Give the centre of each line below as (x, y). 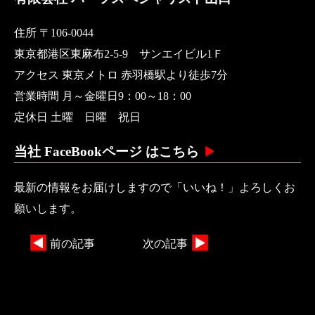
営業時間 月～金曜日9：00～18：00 (103, 96)
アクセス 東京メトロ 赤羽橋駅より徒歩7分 (121, 75)
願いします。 (48, 208)
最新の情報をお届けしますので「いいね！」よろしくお (155, 187)
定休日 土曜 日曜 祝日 (77, 117)
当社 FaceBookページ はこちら (108, 151)
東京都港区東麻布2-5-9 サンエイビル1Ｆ (119, 54)
